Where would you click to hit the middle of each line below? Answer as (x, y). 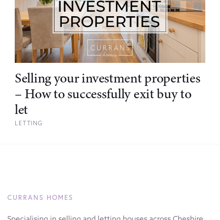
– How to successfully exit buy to (103, 94)
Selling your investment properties (108, 78)
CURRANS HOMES (41, 197)
